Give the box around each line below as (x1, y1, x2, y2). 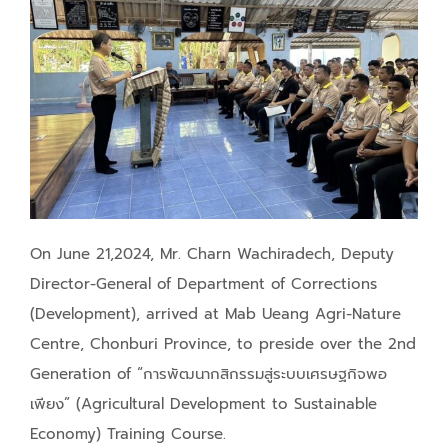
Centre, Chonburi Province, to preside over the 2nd (30, 332, 416, 355)
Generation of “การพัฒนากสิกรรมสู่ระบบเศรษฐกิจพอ (30, 362, 387, 385)
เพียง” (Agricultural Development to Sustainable (30, 392, 377, 415)
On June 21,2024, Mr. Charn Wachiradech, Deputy (30, 242, 394, 265)
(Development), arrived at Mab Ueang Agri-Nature (30, 302, 401, 325)
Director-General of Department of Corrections (30, 272, 377, 295)
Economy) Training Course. (30, 422, 226, 445)
